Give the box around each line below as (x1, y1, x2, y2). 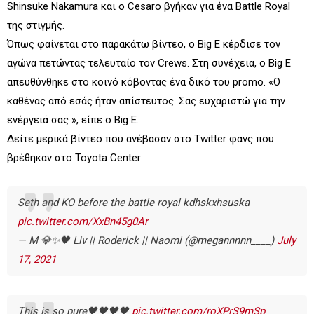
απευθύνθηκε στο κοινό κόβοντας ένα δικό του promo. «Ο (7, 76, 280, 89)
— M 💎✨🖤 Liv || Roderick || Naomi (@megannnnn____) (18, 234, 277, 247)
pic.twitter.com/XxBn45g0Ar (18, 215, 148, 228)
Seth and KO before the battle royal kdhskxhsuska (18, 196, 250, 210)
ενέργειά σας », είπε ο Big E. (7, 114, 139, 127)
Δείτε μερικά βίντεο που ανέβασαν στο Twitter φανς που (7, 132, 274, 146)
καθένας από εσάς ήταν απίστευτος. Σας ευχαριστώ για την (7, 95, 285, 108)
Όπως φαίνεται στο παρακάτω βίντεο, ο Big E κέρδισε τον (7, 38, 280, 51)
